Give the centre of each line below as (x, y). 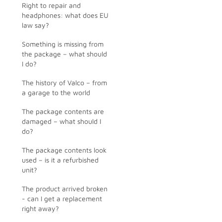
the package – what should (64, 54)
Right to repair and (51, 5)
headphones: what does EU (65, 15)
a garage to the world (56, 92)
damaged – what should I (61, 121)
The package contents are (63, 111)
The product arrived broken (65, 189)
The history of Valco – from (64, 83)
